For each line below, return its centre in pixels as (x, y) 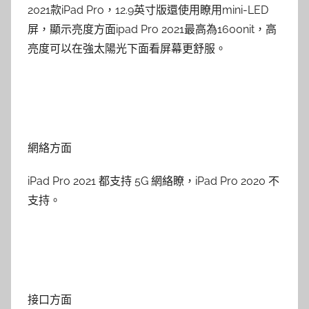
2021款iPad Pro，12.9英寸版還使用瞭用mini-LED (148, 10)
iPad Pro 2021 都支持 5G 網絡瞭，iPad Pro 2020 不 (153, 181)
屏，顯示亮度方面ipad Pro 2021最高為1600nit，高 (152, 29)
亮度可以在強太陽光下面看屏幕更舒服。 (127, 49)
